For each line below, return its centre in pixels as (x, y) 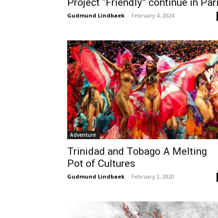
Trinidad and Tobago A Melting (137, 152)
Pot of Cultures (101, 164)
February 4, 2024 (153, 16)
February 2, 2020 (153, 177)
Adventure (83, 135)
